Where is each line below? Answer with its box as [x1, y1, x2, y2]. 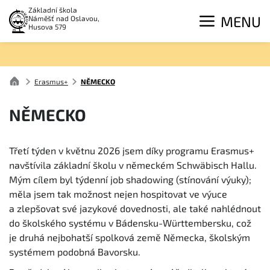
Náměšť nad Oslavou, [28, 14, 100, 22]
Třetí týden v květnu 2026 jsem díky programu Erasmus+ [9, 144, 254, 156]
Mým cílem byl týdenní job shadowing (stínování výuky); [9, 173, 251, 185]
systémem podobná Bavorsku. [9, 245, 140, 257]
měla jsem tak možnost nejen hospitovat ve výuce [9, 187, 227, 199]
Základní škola [28, 5, 78, 14]
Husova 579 [28, 22, 67, 31]
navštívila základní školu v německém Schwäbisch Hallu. [9, 159, 257, 171]
